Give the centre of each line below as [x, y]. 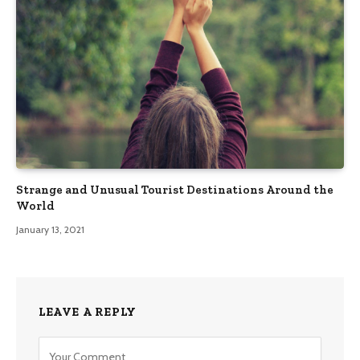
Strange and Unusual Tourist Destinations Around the [175, 189]
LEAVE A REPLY [88, 311]
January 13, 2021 [50, 229]
